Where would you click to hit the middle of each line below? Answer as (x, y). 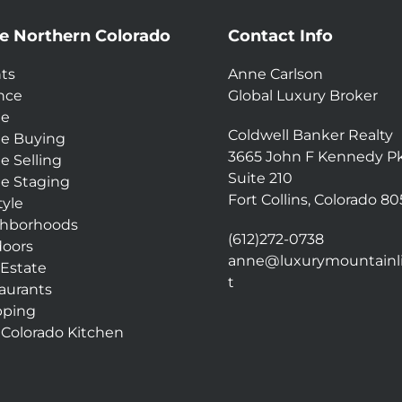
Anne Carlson (275, 74)
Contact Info (280, 36)
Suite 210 (260, 178)
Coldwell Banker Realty (310, 135)
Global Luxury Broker (303, 96)
